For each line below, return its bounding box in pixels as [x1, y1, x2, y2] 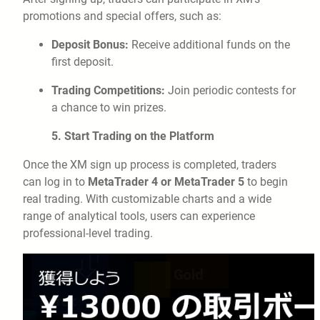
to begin [244, 175, 288, 189]
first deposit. [51, 55, 114, 69]
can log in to [23, 175, 88, 189]
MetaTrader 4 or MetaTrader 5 [88, 175, 244, 189]
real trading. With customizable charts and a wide [23, 192, 271, 206]
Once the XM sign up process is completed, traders [23, 158, 276, 172]
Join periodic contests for [165, 84, 296, 98]
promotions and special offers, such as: [23, 9, 221, 24]
